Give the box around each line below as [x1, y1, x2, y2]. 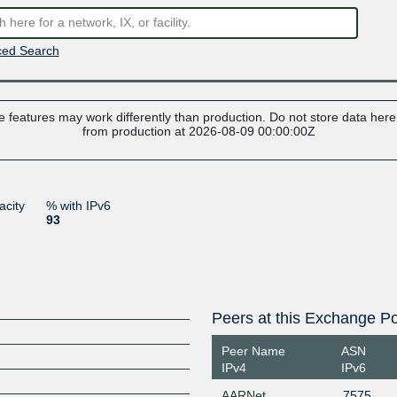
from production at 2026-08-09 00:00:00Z [82, 123, 315, 138]
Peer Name [221, 344, 285, 358]
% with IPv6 [45, 198, 111, 213]
